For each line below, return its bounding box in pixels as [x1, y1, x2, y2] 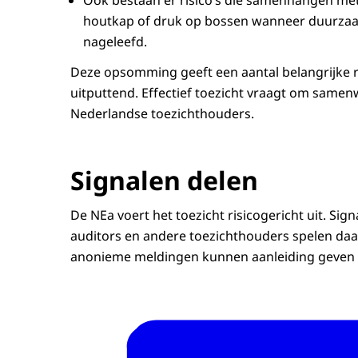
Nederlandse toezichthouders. [70, 104, 254, 122]
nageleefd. [83, 32, 147, 50]
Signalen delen [70, 162, 258, 197]
